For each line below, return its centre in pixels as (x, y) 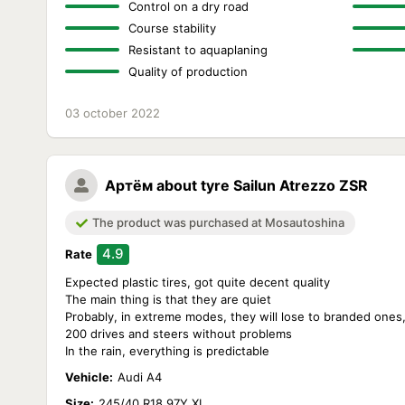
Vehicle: (89, 377)
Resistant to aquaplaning (198, 50)
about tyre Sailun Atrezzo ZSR (262, 185)
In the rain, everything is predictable (167, 351)
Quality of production (188, 71)
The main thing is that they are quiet (168, 299)
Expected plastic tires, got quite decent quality (198, 282)
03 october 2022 (113, 113)
